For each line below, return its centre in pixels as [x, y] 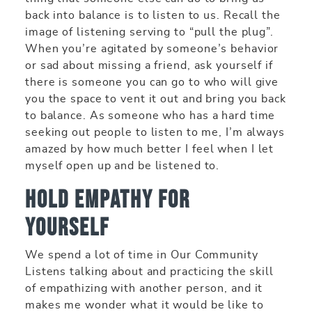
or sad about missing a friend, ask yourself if [149, 65]
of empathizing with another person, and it [144, 288]
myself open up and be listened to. [126, 165]
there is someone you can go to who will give [152, 82]
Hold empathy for [108, 199]
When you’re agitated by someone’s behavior [152, 48]
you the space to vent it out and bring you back [156, 99]
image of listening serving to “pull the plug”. [149, 32]
